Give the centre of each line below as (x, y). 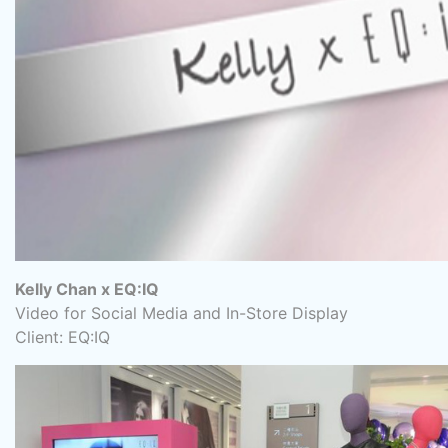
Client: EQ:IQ (62, 336)
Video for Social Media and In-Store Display (181, 312)
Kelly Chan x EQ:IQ (87, 288)
